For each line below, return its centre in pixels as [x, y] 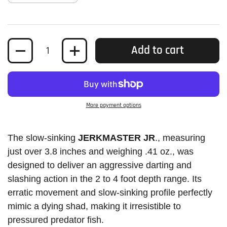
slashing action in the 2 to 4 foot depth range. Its [105, 179]
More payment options [113, 105]
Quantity [23, 45]
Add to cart [157, 51]
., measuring [180, 138]
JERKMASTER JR [117, 138]
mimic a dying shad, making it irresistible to [94, 206]
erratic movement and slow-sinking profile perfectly [110, 193]
